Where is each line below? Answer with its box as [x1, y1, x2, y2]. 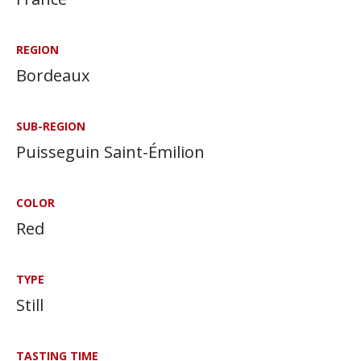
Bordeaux [16, 64, 89, 86]
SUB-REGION [16, 118, 85, 134]
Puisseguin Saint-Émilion [16, 141, 205, 163]
